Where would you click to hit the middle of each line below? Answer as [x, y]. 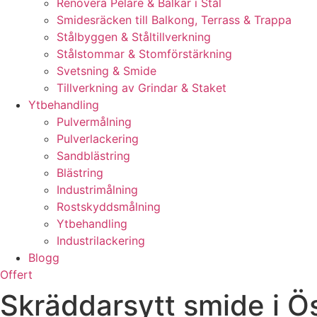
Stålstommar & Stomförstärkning [144, 54]
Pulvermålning [94, 122]
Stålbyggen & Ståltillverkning [134, 37]
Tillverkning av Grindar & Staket [142, 88]
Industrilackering [101, 241]
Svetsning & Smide [106, 71]
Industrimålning [97, 190]
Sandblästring [93, 156]
